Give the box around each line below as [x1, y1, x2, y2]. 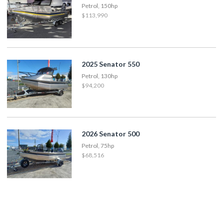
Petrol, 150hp [82, 1, 117, 9]
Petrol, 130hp [82, 72, 117, 80]
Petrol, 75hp [82, 142, 114, 150]
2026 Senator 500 [82, 129, 139, 138]
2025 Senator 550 [82, 59, 139, 68]
